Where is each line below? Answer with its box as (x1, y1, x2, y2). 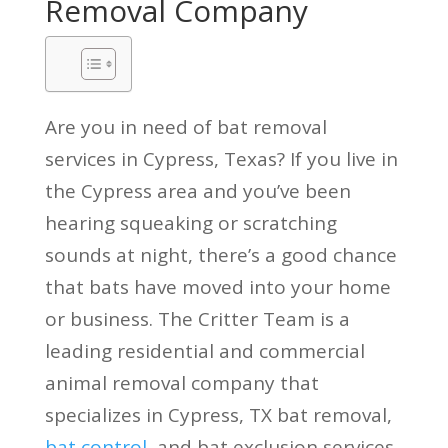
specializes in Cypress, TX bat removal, (44, 401, 392, 428)
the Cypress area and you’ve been (44, 177, 351, 204)
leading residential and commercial (44, 337, 365, 364)
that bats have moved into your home (44, 273, 391, 300)
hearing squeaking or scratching (44, 209, 337, 236)
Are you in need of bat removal (44, 113, 327, 140)
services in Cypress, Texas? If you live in (44, 145, 398, 172)
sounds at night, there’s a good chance (44, 241, 397, 268)
